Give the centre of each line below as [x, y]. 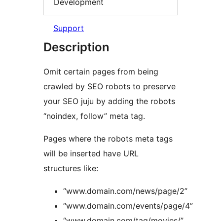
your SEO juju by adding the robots [109, 101]
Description [76, 47]
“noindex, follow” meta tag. [94, 116]
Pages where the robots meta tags [108, 138]
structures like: [71, 168]
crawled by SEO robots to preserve [110, 86]
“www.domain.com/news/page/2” [125, 191]
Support [69, 28]
